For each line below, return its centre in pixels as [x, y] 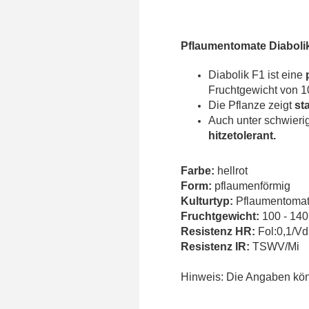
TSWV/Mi [275, 247]
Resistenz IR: [215, 247]
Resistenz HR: [219, 232]
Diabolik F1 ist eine [257, 75]
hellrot [231, 171]
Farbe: [198, 171]
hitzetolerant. [242, 136]
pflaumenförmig [252, 186]
